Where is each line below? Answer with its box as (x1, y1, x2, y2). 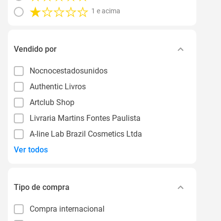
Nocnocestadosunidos (30, 66, 108, 75)
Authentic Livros (30, 81, 86, 91)
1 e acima (91, 7, 120, 15)
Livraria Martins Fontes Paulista (30, 113, 141, 123)
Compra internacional (30, 204, 105, 214)
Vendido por (14, 44, 57, 54)
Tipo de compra (14, 182, 70, 192)
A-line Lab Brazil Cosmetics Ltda (30, 129, 142, 139)
